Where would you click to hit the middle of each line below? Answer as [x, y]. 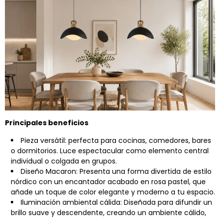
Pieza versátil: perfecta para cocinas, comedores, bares [116, 140]
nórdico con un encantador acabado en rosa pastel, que [108, 181]
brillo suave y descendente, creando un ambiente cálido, [109, 212]
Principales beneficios [47, 123]
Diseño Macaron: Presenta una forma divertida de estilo [116, 171]
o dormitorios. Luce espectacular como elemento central [110, 151]
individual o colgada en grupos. [64, 161]
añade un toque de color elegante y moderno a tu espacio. [113, 192]
